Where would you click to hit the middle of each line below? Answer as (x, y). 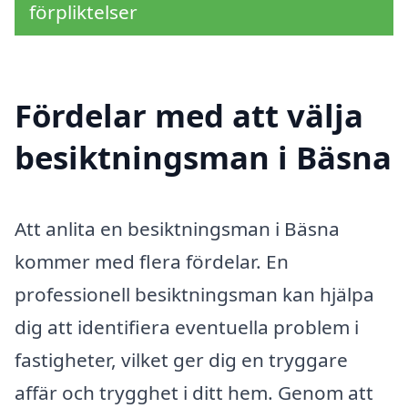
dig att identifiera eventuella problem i (187, 326)
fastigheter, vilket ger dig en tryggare (181, 359)
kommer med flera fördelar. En (152, 261)
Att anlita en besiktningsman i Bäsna (177, 228)
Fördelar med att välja (189, 115)
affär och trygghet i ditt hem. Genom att (194, 392)
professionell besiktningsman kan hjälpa (194, 294)
